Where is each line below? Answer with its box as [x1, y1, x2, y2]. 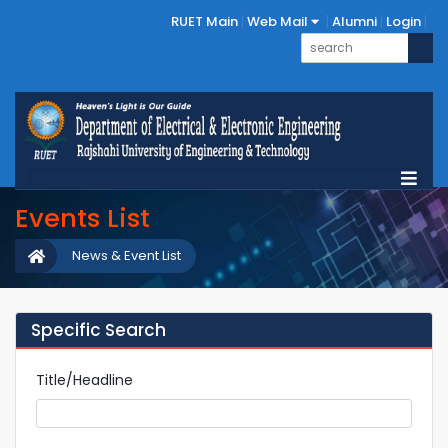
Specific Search [31, 317, 166, 342]
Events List [15, 200, 150, 236]
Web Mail [247, 12, 311, 31]
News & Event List [72, 246, 181, 265]
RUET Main [171, 12, 238, 31]
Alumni [332, 12, 377, 31]
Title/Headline [36, 369, 133, 390]
